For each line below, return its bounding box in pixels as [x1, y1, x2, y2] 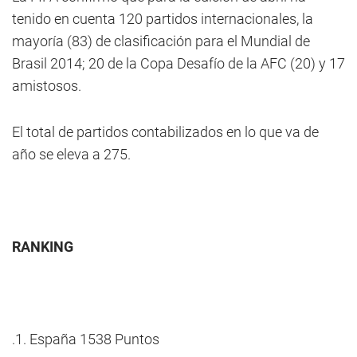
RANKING [12, 238, 73, 255]
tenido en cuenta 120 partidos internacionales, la [12, 10, 313, 27]
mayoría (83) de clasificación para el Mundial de [12, 33, 310, 49]
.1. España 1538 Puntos [12, 331, 159, 347]
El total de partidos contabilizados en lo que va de [12, 124, 319, 140]
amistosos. [12, 77, 81, 94]
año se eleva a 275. [12, 146, 131, 163]
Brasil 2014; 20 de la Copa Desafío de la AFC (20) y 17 [12, 55, 345, 72]
